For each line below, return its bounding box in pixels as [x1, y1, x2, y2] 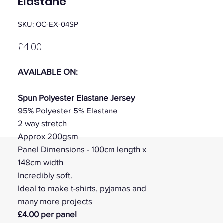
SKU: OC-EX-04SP [18, 20, 78, 29]
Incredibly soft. [18, 170, 72, 180]
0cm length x [99, 144, 146, 154]
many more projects [18, 196, 92, 206]
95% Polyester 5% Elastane [18, 106, 118, 115]
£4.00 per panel [18, 209, 77, 219]
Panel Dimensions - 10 [18, 144, 99, 154]
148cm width [18, 157, 63, 167]
